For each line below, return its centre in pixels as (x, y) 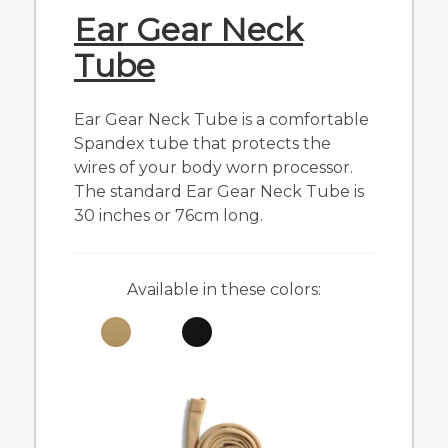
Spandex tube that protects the (202, 143)
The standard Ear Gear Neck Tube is (219, 191)
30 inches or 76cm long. (170, 215)
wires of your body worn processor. (213, 167)
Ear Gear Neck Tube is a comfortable (221, 119)
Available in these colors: (224, 289)
